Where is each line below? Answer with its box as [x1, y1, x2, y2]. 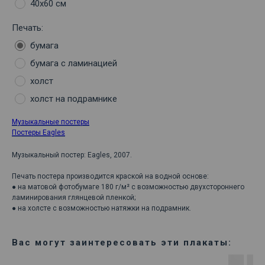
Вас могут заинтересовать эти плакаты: [12, 237, 232, 248]
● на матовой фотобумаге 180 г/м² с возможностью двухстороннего [12, 183, 244, 192]
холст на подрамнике [30, 93, 117, 105]
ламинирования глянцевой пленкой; [12, 193, 135, 202]
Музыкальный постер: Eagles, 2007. [12, 151, 132, 160]
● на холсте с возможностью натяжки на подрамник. [12, 204, 191, 213]
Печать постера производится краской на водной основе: [12, 172, 209, 181]
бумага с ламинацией [30, 58, 117, 69]
